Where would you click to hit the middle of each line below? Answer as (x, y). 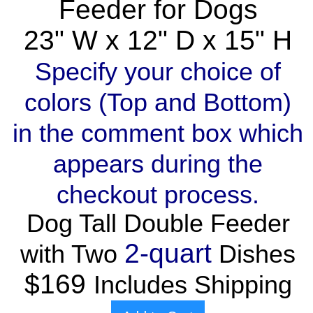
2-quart (168, 254)
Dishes (254, 255)
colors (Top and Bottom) (158, 103)
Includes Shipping (192, 285)
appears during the (158, 165)
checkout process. (158, 195)
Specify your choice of (158, 72)
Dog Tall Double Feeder (158, 224)
